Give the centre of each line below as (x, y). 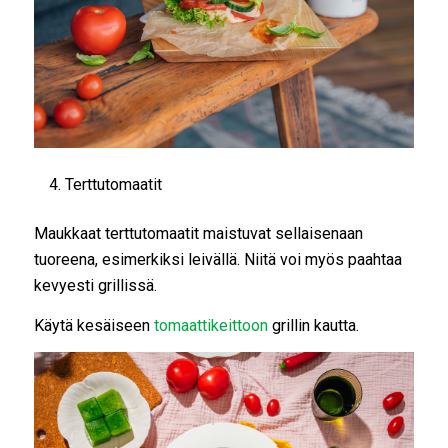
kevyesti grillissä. (95, 286)
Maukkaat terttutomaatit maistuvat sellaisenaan (198, 234)
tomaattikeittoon (210, 325)
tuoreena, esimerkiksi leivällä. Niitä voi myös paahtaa (217, 260)
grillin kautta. (313, 325)
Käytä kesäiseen (93, 325)
